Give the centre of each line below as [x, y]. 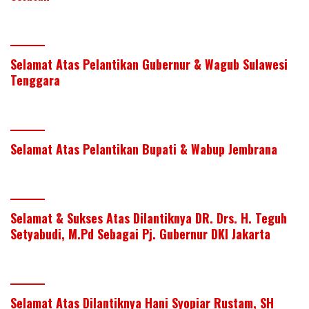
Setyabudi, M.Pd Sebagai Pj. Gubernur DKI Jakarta [140, 234]
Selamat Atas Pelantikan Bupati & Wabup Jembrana [144, 149]
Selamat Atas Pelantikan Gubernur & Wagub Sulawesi [149, 64]
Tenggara [35, 80]
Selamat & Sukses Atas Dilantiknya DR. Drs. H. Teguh [149, 218]
